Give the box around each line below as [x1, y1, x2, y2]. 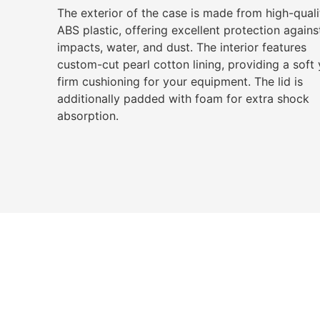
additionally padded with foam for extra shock [56, 91, 309, 106]
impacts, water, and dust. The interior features [56, 40, 306, 55]
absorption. [56, 109, 119, 124]
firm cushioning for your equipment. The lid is [56, 74, 303, 89]
